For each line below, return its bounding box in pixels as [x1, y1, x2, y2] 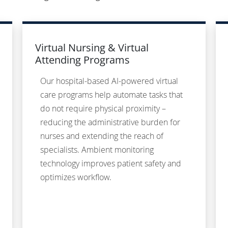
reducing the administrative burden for [40, 117, 180, 128]
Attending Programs [35, 53, 130, 67]
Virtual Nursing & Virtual [35, 41, 149, 55]
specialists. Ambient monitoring [40, 144, 154, 156]
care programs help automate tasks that [40, 89, 183, 101]
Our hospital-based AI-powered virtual [40, 75, 178, 87]
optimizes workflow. [40, 172, 111, 183]
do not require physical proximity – [40, 103, 166, 115]
